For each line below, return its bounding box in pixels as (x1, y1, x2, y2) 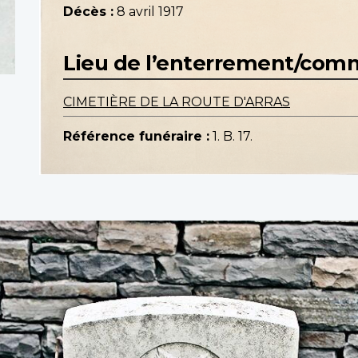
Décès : (63, 4, 113, 20)
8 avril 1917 (117, 4, 184, 20)
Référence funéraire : (63, 129, 209, 145)
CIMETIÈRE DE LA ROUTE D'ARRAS (63, 94, 290, 110)
